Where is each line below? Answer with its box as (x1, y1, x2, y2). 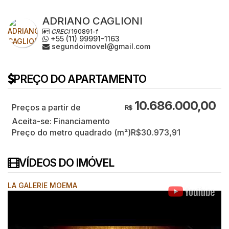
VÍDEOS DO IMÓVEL (19, 156, 114, 170)
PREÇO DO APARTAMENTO (13, 73, 146, 86)
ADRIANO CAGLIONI (42, 14, 143, 27)
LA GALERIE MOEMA (8, 181, 77, 190)
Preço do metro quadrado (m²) (12, 127, 131, 138)
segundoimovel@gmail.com (50, 41, 150, 51)
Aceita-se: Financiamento (12, 116, 110, 127)
